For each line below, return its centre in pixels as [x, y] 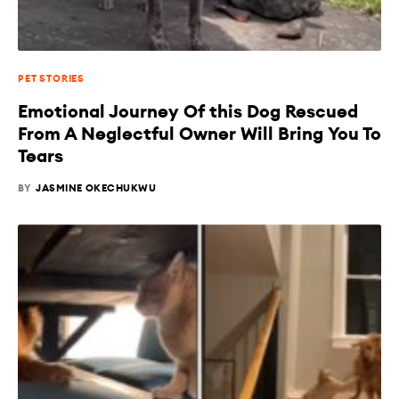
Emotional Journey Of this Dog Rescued [188, 112]
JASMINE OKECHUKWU [96, 189]
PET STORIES [52, 79]
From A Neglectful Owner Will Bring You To [199, 134]
